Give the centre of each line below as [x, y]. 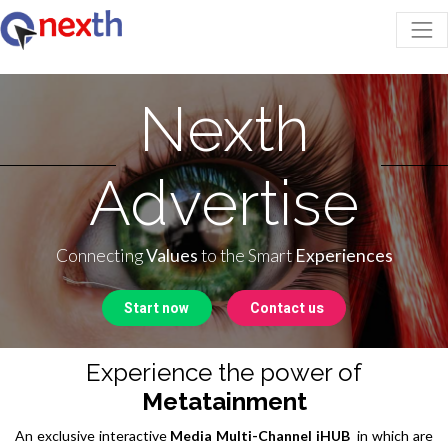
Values [173, 255]
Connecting [100, 255]
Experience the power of [224, 372]
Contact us [286, 308]
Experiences [343, 255]
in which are [395, 435]
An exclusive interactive [91, 435]
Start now [157, 308]
